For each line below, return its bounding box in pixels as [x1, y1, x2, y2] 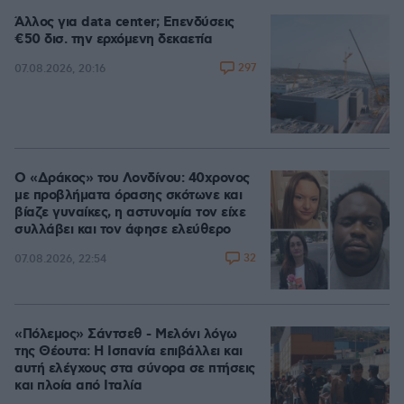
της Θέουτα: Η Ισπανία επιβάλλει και [14, 343, 243, 361]
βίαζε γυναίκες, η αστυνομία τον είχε [14, 204, 245, 222]
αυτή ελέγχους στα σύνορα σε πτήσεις [14, 360, 255, 378]
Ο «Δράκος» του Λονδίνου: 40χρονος [14, 170, 250, 188]
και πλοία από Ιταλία [14, 377, 142, 395]
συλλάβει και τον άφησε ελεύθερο [14, 221, 231, 239]
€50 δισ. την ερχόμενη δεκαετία [14, 31, 212, 49]
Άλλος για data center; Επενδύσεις [14, 14, 234, 32]
